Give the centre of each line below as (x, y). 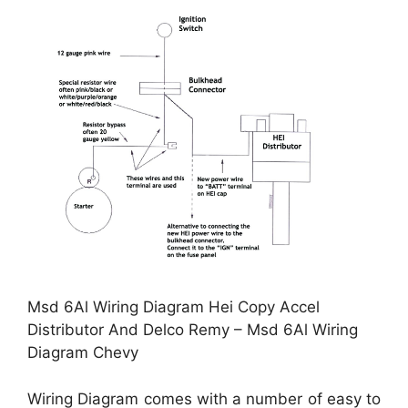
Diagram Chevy (83, 353)
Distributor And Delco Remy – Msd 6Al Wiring (193, 330)
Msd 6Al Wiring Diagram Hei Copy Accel (173, 307)
